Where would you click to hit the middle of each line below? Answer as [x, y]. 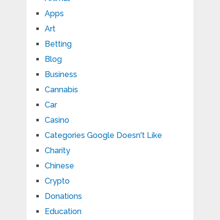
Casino [57, 120]
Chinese [59, 165]
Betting [58, 44]
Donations [63, 196]
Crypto [57, 181]
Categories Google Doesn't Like [103, 135]
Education [63, 211]
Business [61, 74]
